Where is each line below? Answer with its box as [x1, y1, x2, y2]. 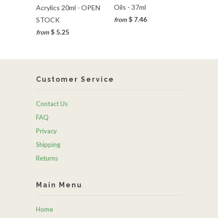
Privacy [36, 127, 57, 135]
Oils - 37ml [114, 3, 146, 12]
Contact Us [36, 99, 68, 108]
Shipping [36, 140, 60, 148]
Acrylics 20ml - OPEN [36, 3, 100, 12]
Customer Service [36, 75, 114, 83]
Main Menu [36, 181, 82, 189]
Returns [36, 154, 58, 162]
